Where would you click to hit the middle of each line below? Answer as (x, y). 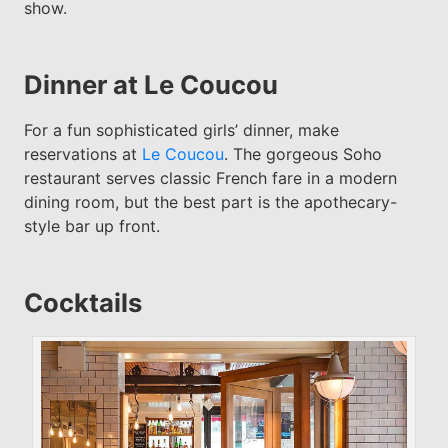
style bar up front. (91, 225)
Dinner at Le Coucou (150, 84)
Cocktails (82, 302)
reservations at (82, 153)
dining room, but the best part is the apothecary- (210, 201)
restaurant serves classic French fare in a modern (210, 177)
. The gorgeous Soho (302, 153)
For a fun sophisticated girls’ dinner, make (181, 129)
